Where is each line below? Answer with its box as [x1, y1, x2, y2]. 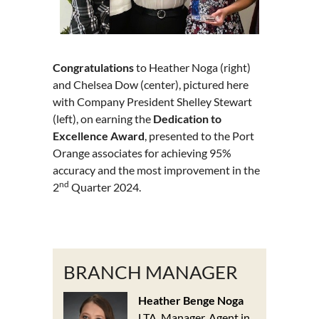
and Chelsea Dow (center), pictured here [53, 78, 249, 92]
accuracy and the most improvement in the [53, 163, 260, 177]
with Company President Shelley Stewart [53, 95, 252, 109]
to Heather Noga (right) [134, 61, 251, 75]
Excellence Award [53, 129, 145, 143]
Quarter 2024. [69, 180, 145, 194]
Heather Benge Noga [138, 293, 244, 307]
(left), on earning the [53, 112, 153, 126]
